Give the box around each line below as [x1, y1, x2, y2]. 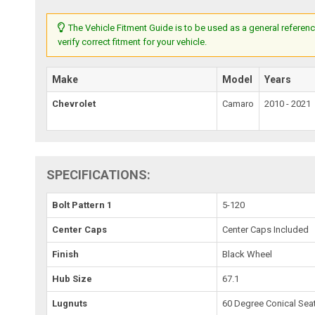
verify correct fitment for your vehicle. [58, 37, 207, 48]
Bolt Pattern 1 [52, 200, 112, 211]
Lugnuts [52, 298, 88, 309]
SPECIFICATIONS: [46, 167, 151, 183]
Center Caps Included [222, 224, 309, 236]
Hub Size [52, 274, 93, 285]
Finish [52, 249, 79, 260]
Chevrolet [52, 98, 96, 110]
